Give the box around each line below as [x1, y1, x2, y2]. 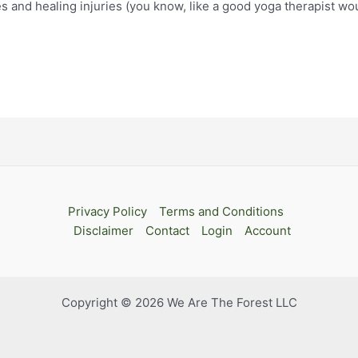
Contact [145, 223, 189, 238]
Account [244, 223, 291, 238]
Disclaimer [73, 223, 133, 238]
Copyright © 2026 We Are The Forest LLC [61, 295, 297, 310]
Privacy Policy [68, 204, 148, 219]
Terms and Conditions [159, 204, 284, 219]
